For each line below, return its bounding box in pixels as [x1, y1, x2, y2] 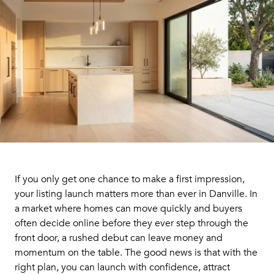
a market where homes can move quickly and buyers [15, 202, 242, 215]
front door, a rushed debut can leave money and [15, 232, 223, 244]
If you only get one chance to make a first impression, [15, 173, 245, 185]
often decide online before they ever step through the [15, 217, 248, 229]
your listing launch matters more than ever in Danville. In [15, 188, 257, 200]
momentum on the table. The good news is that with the [15, 246, 257, 259]
